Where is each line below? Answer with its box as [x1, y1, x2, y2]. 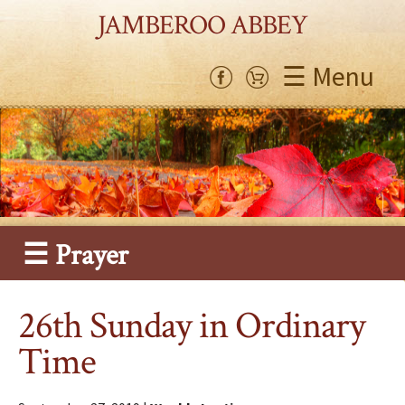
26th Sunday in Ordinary [18, 301, 366, 352]
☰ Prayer [23, 237, 128, 274]
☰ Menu [282, 58, 374, 93]
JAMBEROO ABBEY [98, 7, 307, 43]
